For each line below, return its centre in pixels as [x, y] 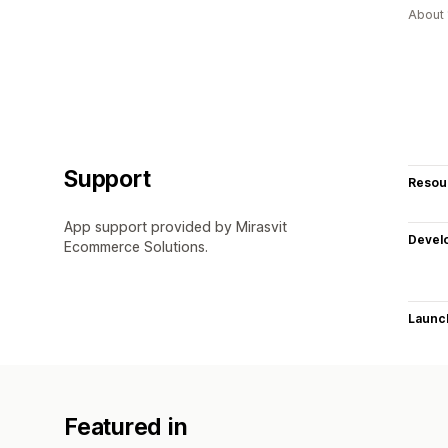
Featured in [126, 426]
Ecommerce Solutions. [136, 246]
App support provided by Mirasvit [175, 226]
